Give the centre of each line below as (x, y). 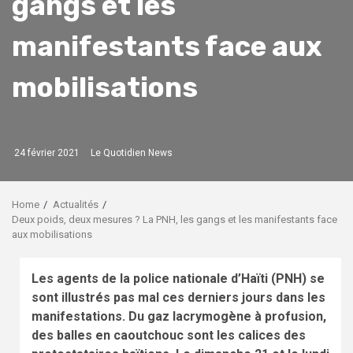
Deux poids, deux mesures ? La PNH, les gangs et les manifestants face (175, 219)
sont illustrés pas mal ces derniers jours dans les (178, 297)
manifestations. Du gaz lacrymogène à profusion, (179, 316)
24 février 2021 (46, 152)
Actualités (76, 204)
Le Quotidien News (132, 152)
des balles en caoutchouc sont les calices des (169, 335)
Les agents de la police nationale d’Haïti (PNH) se (178, 278)
